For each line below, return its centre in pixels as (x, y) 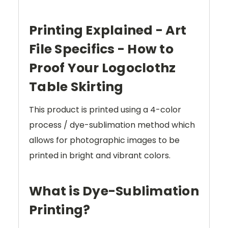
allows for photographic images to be (104, 140)
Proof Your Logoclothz (103, 68)
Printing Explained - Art (108, 31)
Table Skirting (76, 87)
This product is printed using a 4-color (105, 110)
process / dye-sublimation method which (112, 125)
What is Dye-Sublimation (114, 191)
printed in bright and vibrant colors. (101, 156)
